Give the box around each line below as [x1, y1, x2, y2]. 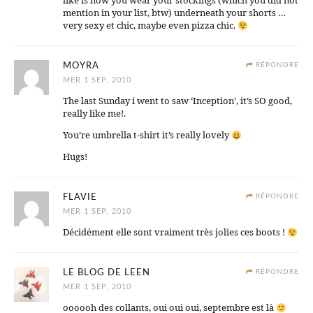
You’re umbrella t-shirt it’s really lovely [63, 129, 231, 142]
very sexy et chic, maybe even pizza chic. [63, 19, 238, 32]
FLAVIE [63, 193, 97, 203]
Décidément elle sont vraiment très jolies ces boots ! [63, 226, 287, 239]
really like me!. [63, 107, 126, 120]
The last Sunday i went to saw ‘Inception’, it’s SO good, [63, 94, 292, 108]
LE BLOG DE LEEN [63, 268, 150, 278]
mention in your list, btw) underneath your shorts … [63, 6, 286, 20]
